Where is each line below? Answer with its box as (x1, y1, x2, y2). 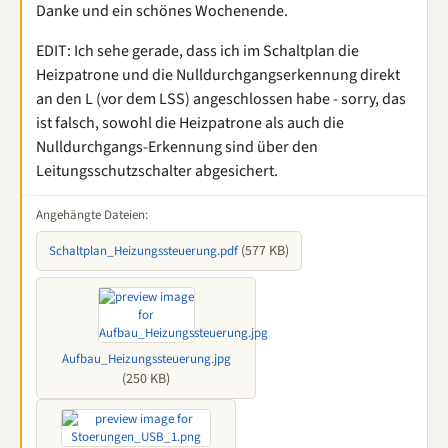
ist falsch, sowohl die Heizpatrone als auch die (36, 112, 344, 134)
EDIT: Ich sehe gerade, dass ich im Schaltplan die (36, 40, 359, 62)
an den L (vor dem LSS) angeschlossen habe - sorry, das (36, 88, 406, 110)
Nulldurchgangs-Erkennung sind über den (36, 136, 318, 158)
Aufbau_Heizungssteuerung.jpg (61, 350, 231, 368)
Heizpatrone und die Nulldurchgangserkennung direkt (36, 64, 400, 86)
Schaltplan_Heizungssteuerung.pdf (49, 242, 238, 260)
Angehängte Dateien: (36, 206, 148, 224)
